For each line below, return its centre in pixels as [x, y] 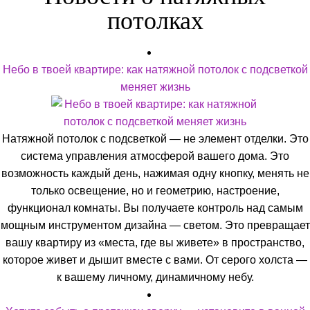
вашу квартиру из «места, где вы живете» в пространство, [155, 243]
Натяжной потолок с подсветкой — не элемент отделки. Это [155, 139]
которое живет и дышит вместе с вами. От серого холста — [155, 260]
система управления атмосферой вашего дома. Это [155, 156]
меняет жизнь [155, 87]
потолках [155, 21]
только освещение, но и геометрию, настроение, [155, 191]
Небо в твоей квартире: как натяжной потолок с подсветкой [155, 70]
